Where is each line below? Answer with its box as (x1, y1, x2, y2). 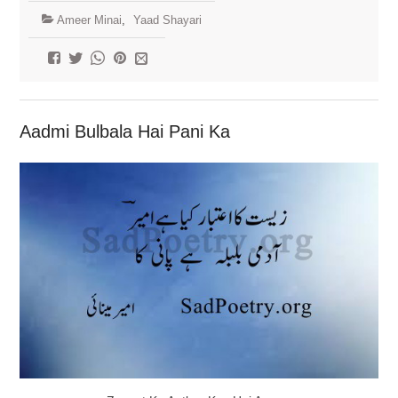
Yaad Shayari (132, 12, 202, 27)
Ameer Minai (56, 12, 122, 27)
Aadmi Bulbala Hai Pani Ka (19, 121, 230, 141)
